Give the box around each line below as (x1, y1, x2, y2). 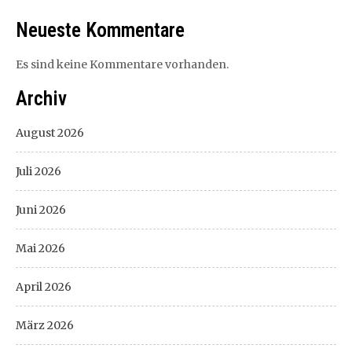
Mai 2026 (16, 241, 65, 255)
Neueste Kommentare (16, 19, 185, 42)
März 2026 (16, 318, 74, 332)
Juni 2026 (16, 203, 66, 217)
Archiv (16, 87, 67, 110)
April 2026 (16, 280, 71, 294)
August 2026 (16, 126, 84, 140)
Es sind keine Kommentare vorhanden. (16, 57, 229, 71)
